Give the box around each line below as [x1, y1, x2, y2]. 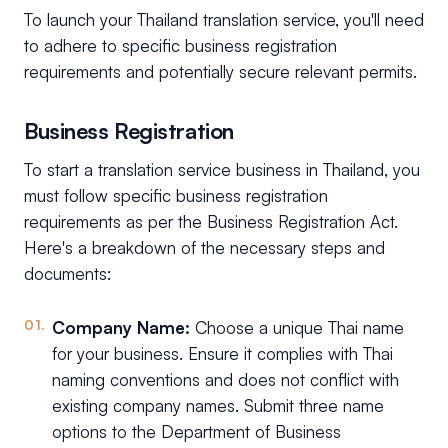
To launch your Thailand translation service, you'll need [24, 9, 424, 31]
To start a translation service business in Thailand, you [24, 159, 420, 181]
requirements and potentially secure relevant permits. [24, 61, 417, 83]
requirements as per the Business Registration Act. [24, 211, 398, 233]
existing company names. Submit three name [52, 395, 384, 417]
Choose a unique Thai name [195, 317, 404, 339]
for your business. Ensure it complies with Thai [52, 343, 393, 365]
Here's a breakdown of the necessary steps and [24, 237, 385, 259]
